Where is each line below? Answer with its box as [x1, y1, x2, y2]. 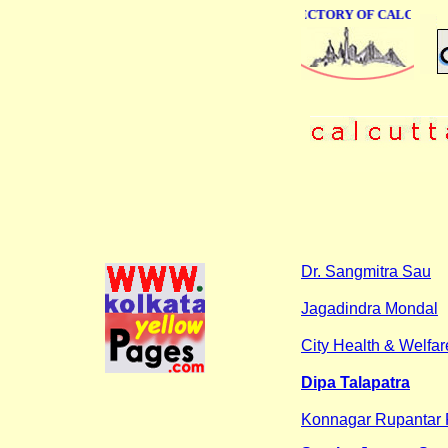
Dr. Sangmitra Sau [301, 262, 431, 280]
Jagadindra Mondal [301, 299, 438, 317]
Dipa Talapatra [301, 373, 410, 391]
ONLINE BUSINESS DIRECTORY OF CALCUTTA [145, 7, 438, 22]
